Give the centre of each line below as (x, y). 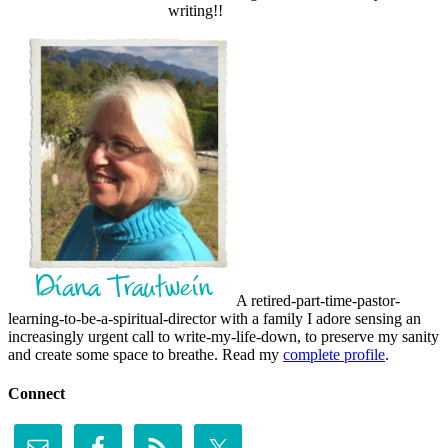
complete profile (334, 354)
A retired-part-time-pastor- (316, 300)
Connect (36, 393)
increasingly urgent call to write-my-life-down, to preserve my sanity (223, 336)
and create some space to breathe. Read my (145, 354)
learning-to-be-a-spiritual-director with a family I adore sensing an (214, 318)
